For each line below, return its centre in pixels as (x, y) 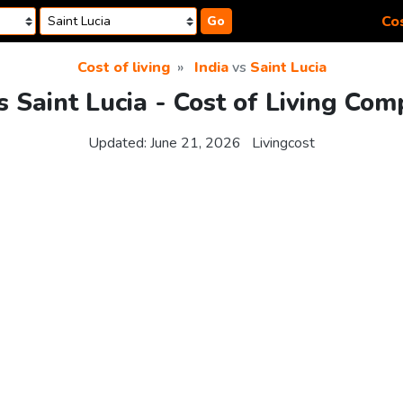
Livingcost (283, 143)
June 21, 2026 (196, 143)
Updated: (119, 143)
